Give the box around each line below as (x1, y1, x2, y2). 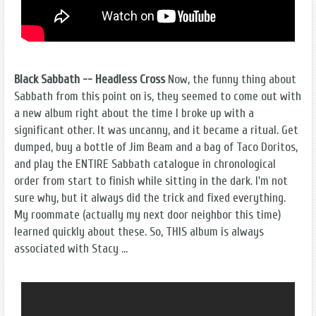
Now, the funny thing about (165, 72, 296, 87)
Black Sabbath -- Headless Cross (14, 72, 165, 87)
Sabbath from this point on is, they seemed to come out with (14, 89, 301, 104)
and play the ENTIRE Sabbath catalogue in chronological (14, 157, 276, 171)
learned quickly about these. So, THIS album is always (14, 224, 264, 239)
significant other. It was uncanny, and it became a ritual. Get (14, 123, 298, 138)
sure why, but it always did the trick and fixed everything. (14, 190, 286, 205)
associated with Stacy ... (14, 241, 128, 256)
